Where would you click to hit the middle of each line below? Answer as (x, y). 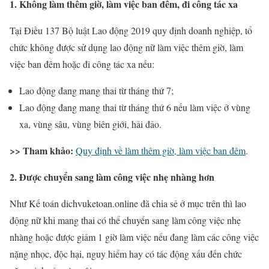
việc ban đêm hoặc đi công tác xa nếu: (82, 64)
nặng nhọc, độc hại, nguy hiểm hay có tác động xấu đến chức (126, 253)
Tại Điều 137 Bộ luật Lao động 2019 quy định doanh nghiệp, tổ (131, 30)
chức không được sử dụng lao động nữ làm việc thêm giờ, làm (126, 47)
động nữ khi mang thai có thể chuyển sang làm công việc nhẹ (125, 220)
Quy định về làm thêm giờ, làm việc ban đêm (161, 150)
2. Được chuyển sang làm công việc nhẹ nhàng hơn (112, 177)
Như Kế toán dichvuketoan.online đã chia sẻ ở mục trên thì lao (128, 203)
